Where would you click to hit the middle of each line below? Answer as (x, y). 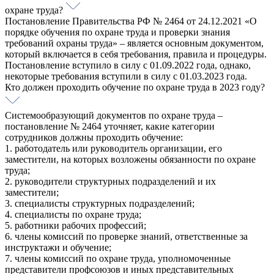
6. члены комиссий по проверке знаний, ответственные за (126, 237)
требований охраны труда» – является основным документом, (134, 43)
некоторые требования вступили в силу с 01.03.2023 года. (126, 76)
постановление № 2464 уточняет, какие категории (110, 127)
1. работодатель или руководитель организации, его (113, 149)
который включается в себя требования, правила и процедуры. (136, 54)
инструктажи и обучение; (58, 248)
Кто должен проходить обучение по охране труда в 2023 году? (135, 87)
